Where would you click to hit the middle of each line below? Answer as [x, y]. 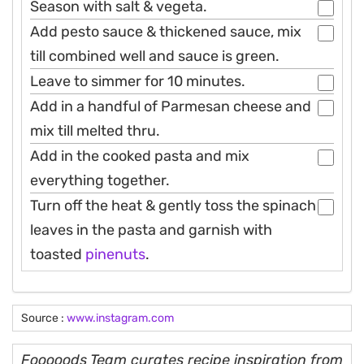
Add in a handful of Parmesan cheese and [171, 107]
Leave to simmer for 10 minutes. [138, 82]
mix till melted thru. [95, 131]
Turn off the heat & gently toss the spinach [173, 206]
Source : [44, 318]
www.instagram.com [120, 318]
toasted [58, 255]
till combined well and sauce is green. [155, 56]
